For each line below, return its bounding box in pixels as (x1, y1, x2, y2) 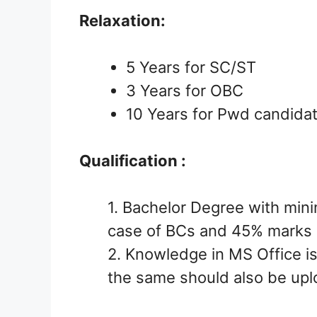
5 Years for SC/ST (126, 58, 256, 77)
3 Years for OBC (126, 81, 243, 100)
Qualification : (79, 151, 186, 171)
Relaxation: (79, 11, 166, 30)
